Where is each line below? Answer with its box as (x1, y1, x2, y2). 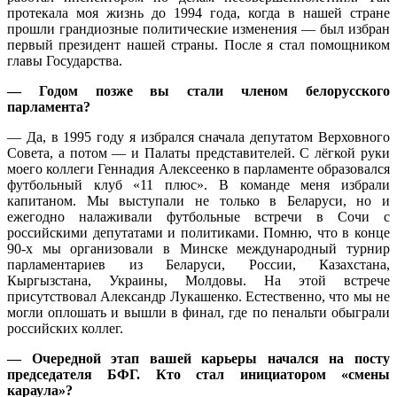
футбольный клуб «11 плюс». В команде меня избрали (7, 176, 390, 192)
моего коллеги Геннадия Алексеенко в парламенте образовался (7, 160, 390, 176)
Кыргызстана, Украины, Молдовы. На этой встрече (7, 272, 390, 288)
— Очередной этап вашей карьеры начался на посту (7, 350, 390, 366)
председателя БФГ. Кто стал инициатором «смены (7, 366, 390, 382)
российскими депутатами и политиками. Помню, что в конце (7, 224, 390, 240)
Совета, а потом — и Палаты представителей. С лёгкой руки (7, 144, 390, 160)
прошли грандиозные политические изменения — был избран (7, 20, 390, 36)
